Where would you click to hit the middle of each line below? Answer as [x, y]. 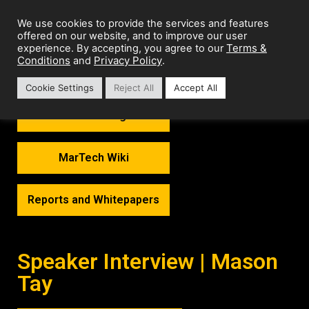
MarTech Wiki [93, 158]
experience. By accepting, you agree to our [122, 48]
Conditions [44, 60]
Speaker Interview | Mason [148, 261]
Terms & [247, 48]
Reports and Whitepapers [93, 200]
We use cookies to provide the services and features [143, 23]
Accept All [196, 88]
